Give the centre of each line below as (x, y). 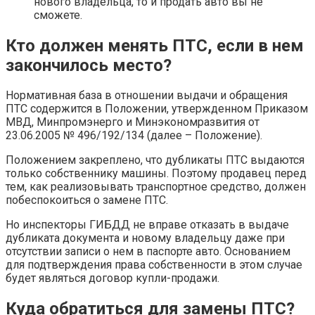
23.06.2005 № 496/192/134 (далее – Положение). (134, 136)
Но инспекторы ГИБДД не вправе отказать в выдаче (147, 225)
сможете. (58, 15)
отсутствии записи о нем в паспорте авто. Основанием (148, 252)
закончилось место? (89, 65)
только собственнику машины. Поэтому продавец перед (156, 174)
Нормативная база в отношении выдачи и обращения (147, 96)
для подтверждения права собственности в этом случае (154, 265)
